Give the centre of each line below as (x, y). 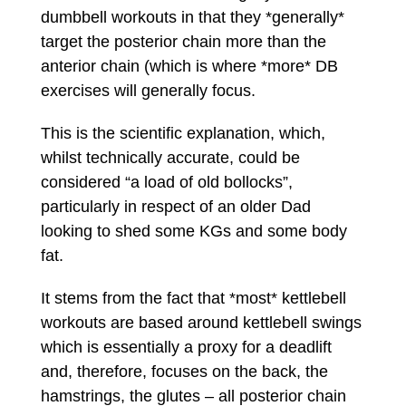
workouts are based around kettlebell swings (201, 322)
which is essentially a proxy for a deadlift (186, 347)
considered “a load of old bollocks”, (166, 182)
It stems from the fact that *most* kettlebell (193, 298)
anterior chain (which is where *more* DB (189, 66)
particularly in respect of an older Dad (175, 206)
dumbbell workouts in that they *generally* (192, 17)
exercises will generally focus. (148, 90)
